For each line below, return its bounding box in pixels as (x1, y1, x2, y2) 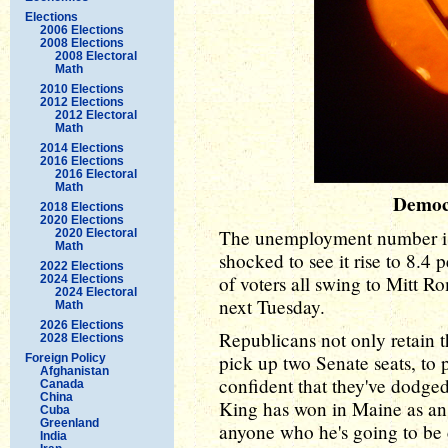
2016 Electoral (55, 166, 137, 181)
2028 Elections (40, 330, 124, 345)
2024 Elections (40, 271, 124, 286)
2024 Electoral (55, 284, 137, 299)
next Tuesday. (219, 294, 325, 319)
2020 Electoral (55, 225, 137, 240)
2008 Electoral (55, 48, 137, 63)
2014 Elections (40, 140, 124, 155)
